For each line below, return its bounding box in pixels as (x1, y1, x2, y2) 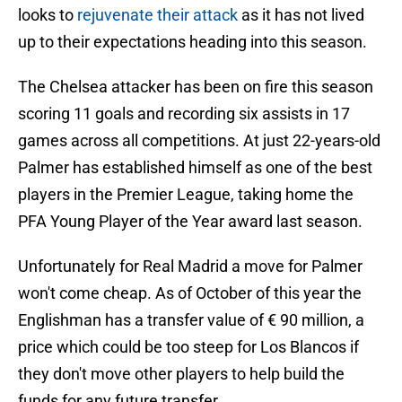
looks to (18, 5, 77, 25)
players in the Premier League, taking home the (18, 185, 354, 205)
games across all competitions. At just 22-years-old (18, 131, 380, 151)
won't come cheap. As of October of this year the (18, 284, 362, 303)
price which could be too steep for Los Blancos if (18, 337, 359, 357)
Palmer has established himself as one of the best (18, 158, 372, 178)
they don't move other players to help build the (18, 364, 345, 384)
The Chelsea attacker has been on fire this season (18, 77, 373, 97)
